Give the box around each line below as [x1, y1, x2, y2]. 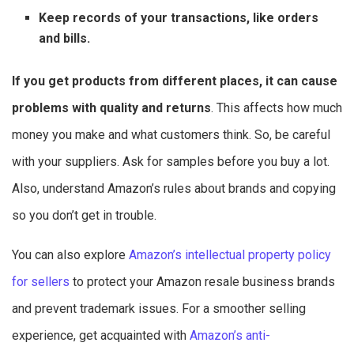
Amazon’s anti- [190, 327, 270, 343]
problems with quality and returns [12, 100, 211, 115]
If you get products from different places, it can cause [12, 73, 337, 88]
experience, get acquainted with [12, 327, 190, 343]
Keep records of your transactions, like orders [39, 9, 319, 25]
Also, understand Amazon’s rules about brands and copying [12, 180, 336, 196]
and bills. [39, 30, 91, 46]
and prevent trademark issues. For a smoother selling [12, 300, 306, 316]
